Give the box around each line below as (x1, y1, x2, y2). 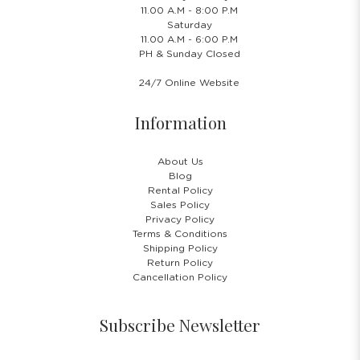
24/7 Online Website (139, 77, 239, 88)
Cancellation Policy (133, 272, 227, 282)
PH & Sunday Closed (138, 48, 240, 59)
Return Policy (147, 257, 213, 268)
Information (133, 110, 227, 133)
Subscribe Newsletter (100, 313, 260, 336)
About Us (157, 156, 203, 166)
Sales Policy (150, 199, 210, 210)
